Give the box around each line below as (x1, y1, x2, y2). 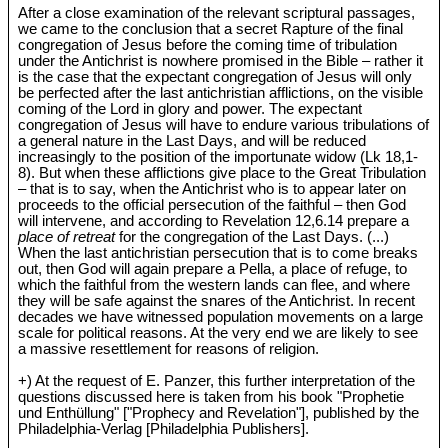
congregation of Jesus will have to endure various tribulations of (18, 116, 430, 133)
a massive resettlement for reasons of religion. (18, 340, 320, 357)
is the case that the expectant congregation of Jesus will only (18, 68, 413, 85)
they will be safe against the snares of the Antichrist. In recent (18, 292, 416, 309)
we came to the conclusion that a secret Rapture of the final (18, 20, 404, 37)
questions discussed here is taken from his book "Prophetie (18, 388, 405, 405)
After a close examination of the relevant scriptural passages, (18, 4, 416, 21)
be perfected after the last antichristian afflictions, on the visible (18, 84, 424, 101)
